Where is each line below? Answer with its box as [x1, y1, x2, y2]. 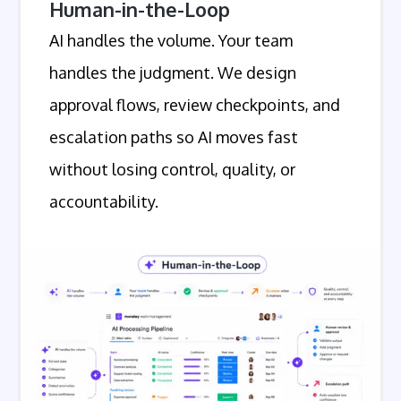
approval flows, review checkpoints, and [49, 95, 340, 115]
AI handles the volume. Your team [49, 30, 293, 51]
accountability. [49, 192, 158, 212]
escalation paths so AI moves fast [49, 127, 298, 148]
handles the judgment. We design [49, 63, 296, 83]
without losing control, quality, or [49, 159, 295, 180]
